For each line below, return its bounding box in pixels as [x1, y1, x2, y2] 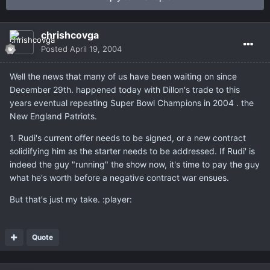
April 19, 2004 [70, 44, 122, 54]
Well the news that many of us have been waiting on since [10, 71, 237, 82]
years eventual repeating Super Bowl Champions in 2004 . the [10, 98, 254, 108]
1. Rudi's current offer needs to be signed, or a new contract [10, 133, 246, 143]
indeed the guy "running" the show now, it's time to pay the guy [10, 159, 260, 170]
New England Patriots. [10, 111, 97, 122]
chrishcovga [41, 29, 99, 42]
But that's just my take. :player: [10, 194, 132, 205]
